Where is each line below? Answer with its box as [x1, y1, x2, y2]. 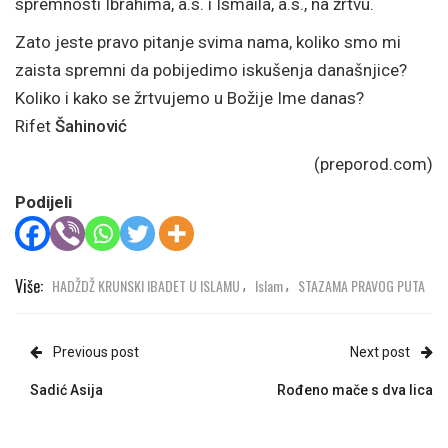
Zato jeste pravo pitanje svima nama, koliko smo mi [15, 32, 401, 52]
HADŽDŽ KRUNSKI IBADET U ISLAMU [52, 274, 240, 296]
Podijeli [15, 192, 72, 212]
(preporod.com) [314, 154, 433, 174]
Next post [350, 344, 410, 360]
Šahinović [55, 116, 127, 136]
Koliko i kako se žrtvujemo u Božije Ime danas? [15, 88, 364, 108]
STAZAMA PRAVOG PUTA [298, 274, 425, 296]
